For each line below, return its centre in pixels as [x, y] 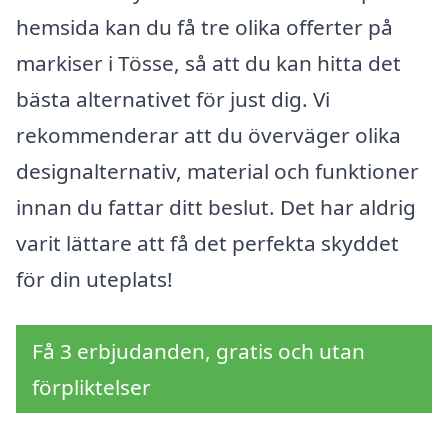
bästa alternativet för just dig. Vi [173, 99]
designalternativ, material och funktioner [217, 171]
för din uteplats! [94, 279]
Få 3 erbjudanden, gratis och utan [198, 351]
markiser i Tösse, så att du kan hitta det [208, 63]
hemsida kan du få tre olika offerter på [204, 27]
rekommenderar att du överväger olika [208, 135]
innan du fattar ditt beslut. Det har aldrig [216, 207]
